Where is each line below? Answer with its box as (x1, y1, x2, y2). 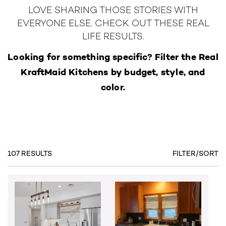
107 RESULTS (8, 149, 52, 158)
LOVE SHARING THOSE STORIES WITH (28, 6, 198, 16)
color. (100, 81, 126, 93)
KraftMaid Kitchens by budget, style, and (21, 66, 205, 78)
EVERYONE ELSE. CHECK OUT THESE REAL (17, 19, 209, 29)
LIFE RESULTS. (82, 32, 144, 42)
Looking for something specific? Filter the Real (8, 51, 218, 63)
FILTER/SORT (173, 149, 218, 158)
